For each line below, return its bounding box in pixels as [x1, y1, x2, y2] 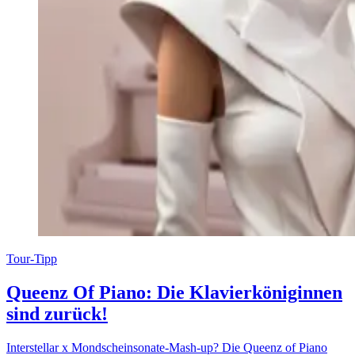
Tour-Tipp [6, 251, 57, 265]
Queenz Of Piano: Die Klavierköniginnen [6, 281, 342, 303]
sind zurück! [6, 303, 108, 324]
